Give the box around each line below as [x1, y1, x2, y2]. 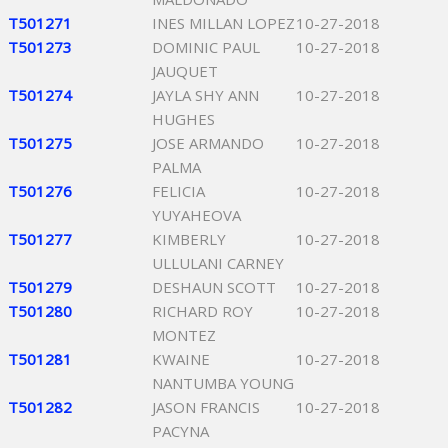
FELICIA [152, 181, 205, 201]
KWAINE [152, 349, 210, 369]
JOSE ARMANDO [152, 133, 264, 153]
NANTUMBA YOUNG [152, 373, 294, 393]
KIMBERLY [152, 229, 226, 249]
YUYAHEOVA [152, 205, 241, 225]
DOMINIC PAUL [152, 37, 260, 57]
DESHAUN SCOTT [152, 277, 276, 297]
